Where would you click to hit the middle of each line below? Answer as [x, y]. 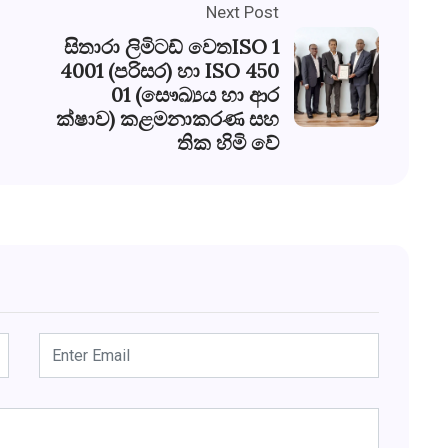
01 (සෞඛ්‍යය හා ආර [195, 94]
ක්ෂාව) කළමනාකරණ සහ [167, 118]
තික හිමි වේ [228, 142]
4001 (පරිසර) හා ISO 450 [169, 70]
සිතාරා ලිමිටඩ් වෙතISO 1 [171, 46]
